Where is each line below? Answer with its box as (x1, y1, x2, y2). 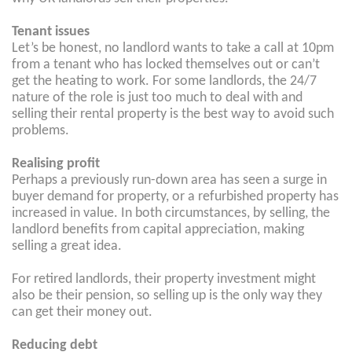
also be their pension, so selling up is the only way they (12, 288, 322, 303)
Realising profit (12, 156, 100, 171)
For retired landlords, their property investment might (12, 272, 316, 287)
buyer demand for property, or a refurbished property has (12, 189, 339, 204)
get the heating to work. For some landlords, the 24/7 (12, 74, 317, 89)
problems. (12, 123, 69, 138)
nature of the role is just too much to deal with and (12, 90, 302, 105)
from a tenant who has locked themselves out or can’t (12, 57, 320, 72)
